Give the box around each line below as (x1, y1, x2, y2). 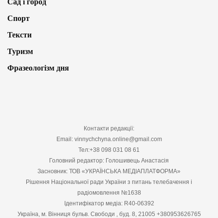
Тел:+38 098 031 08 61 (78, 146, 140, 153)
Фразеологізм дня (7, 63, 69, 72)
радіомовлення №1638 (77, 189, 141, 196)
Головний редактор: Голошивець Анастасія (49, 157, 169, 164)
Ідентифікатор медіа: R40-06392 (64, 200, 154, 207)
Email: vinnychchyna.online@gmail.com (56, 135, 162, 143)
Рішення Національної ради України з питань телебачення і (26, 178, 192, 185)
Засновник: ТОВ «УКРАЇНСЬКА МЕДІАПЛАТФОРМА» (37, 167, 181, 175)
